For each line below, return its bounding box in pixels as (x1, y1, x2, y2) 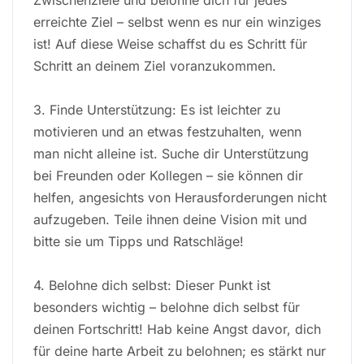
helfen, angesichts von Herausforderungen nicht (33, 188, 327, 206)
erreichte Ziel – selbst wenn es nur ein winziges (33, 13, 321, 30)
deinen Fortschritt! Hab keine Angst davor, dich (33, 320, 321, 337)
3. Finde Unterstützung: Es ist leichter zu (33, 101, 280, 118)
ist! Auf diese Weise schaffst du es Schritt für (33, 35, 307, 52)
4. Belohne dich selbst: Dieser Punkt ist (33, 276, 271, 293)
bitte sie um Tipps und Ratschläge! (33, 232, 244, 249)
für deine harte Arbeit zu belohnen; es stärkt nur (33, 342, 326, 359)
